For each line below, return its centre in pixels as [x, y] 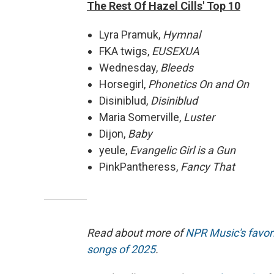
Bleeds [177, 67]
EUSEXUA [176, 51]
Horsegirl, [124, 84]
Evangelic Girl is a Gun [183, 150]
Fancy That [208, 166]
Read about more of [136, 232]
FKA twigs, [125, 51]
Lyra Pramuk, [131, 34]
